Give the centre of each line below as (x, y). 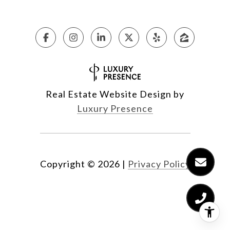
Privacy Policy (159, 164)
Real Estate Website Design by (115, 94)
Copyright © (68, 164)
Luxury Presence (115, 109)
